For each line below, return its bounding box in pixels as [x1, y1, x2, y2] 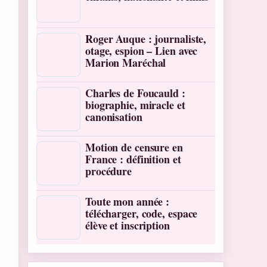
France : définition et [85, 151, 181, 167]
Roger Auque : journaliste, [85, 31, 207, 46]
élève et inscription [85, 218, 170, 233]
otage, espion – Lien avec [85, 43, 198, 58]
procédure [85, 163, 132, 179]
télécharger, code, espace [85, 206, 198, 221]
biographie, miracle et [85, 97, 185, 113]
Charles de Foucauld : [85, 85, 185, 101]
